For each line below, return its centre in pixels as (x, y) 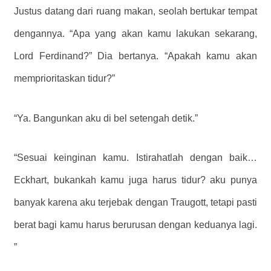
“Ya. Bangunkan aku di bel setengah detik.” (106, 118)
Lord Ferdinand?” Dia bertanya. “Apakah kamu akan (135, 56)
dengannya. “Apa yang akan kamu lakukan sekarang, (135, 33)
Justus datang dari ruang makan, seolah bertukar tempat (135, 11)
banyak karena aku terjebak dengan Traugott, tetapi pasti (135, 203)
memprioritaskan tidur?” (64, 78)
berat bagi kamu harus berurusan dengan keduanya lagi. (135, 225)
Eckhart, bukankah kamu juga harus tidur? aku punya (135, 180)
